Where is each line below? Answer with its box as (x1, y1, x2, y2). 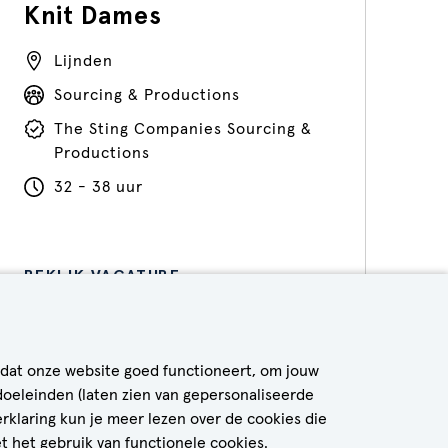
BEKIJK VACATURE (23, 266, 181, 285)
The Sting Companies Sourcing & (53, 121, 312, 137)
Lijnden (53, 53, 113, 69)
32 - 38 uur (53, 179, 143, 195)
